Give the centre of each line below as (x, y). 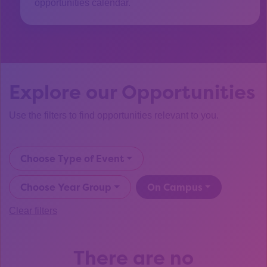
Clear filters (33, 210)
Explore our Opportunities (132, 92)
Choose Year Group (66, 187)
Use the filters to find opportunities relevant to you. (114, 115)
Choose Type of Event (72, 158)
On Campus (175, 187)
